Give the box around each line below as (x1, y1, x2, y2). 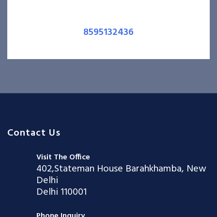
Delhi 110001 (36, 185, 87, 201)
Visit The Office (36, 151, 90, 164)
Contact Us (7, 125, 61, 141)
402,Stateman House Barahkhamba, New (36, 161, 206, 177)
